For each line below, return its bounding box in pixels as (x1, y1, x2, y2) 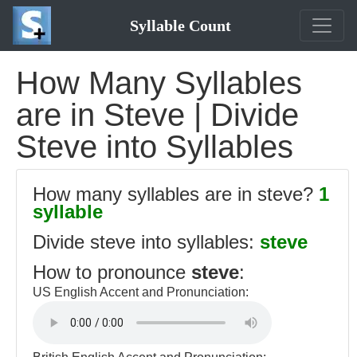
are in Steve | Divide (16, 97, 299, 132)
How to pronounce (33, 261, 191, 283)
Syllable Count (129, 17, 231, 34)
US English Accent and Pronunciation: (33, 285, 249, 299)
